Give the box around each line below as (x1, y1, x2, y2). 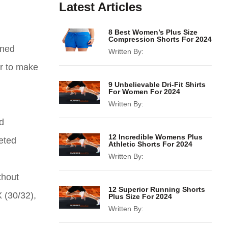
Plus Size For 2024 (108, 192, 172, 201)
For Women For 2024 (108, 88, 180, 96)
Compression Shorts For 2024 (108, 35, 212, 43)
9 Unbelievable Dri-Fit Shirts (108, 80, 206, 89)
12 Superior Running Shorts (108, 185, 205, 193)
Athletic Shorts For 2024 (108, 140, 192, 148)
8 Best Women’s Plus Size (108, 28, 197, 36)
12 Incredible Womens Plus (108, 133, 203, 141)
